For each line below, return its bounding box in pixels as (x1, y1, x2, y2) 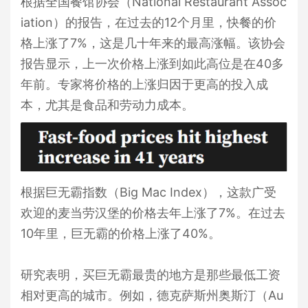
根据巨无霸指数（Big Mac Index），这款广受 (21, 185, 276, 200)
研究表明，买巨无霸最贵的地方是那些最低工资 (21, 267, 280, 283)
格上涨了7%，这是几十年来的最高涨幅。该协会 (21, 36, 285, 50)
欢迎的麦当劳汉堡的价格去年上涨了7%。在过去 (21, 206, 285, 221)
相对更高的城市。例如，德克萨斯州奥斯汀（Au (21, 288, 283, 303)
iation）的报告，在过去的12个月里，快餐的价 (21, 15, 276, 30)
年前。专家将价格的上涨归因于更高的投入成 (21, 77, 268, 91)
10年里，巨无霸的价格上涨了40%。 (21, 226, 221, 241)
